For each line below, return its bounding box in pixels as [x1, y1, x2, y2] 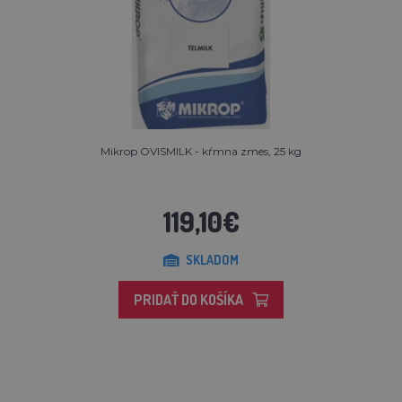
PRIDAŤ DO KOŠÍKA [134, 291, 243, 310]
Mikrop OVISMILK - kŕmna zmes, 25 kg [100, 144, 301, 159]
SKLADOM [186, 252, 239, 268]
